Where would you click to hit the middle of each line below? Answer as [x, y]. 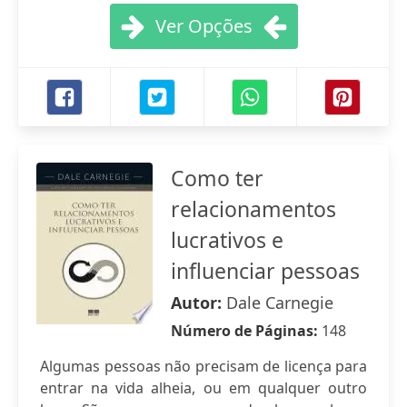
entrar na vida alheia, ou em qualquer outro [203, 388]
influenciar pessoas [265, 271]
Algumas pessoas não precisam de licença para [203, 366]
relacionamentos [253, 209]
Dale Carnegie [280, 303]
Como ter [217, 178]
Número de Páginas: [246, 331]
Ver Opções [203, 26]
